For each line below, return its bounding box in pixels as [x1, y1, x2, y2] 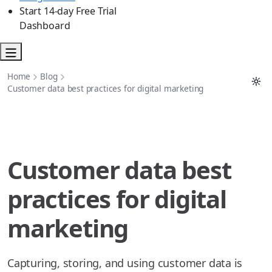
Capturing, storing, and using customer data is [7, 256, 243, 271]
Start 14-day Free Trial [19, 4, 117, 18]
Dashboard [19, 19, 70, 33]
